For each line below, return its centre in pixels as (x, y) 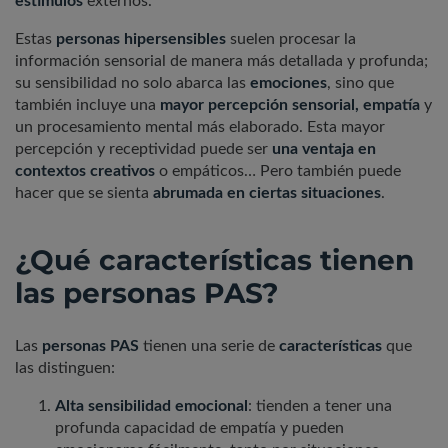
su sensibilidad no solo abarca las (132, 83)
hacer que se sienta (84, 193)
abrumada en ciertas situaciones (267, 193)
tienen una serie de (209, 346)
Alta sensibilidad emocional (151, 406)
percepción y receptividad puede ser (143, 149)
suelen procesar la (291, 39)
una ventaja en (324, 149)
